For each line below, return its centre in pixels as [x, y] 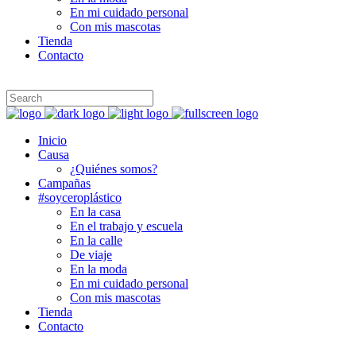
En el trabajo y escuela [126, 226]
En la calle [96, 240]
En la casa [95, 211]
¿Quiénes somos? [114, 168]
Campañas [64, 183]
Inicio [52, 140]
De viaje [91, 254]
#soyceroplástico [80, 197]
